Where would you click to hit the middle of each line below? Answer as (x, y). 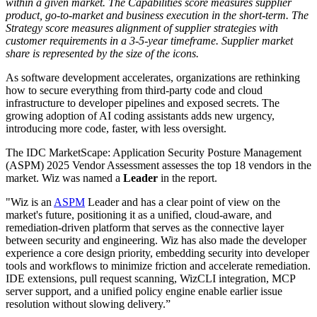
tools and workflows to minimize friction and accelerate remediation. (158, 266)
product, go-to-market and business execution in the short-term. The (157, 16)
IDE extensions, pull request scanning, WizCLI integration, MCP (150, 279)
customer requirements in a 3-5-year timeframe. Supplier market (149, 41)
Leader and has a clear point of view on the (183, 202)
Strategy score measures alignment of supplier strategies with (142, 28)
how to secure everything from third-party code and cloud (134, 91)
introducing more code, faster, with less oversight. (116, 129)
